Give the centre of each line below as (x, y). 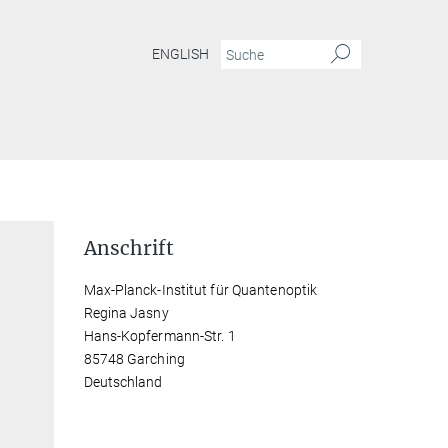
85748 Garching (134, 359)
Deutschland (123, 382)
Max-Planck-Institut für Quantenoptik (200, 290)
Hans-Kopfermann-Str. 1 (159, 336)
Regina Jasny (126, 313)
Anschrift (128, 248)
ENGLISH (180, 54)
